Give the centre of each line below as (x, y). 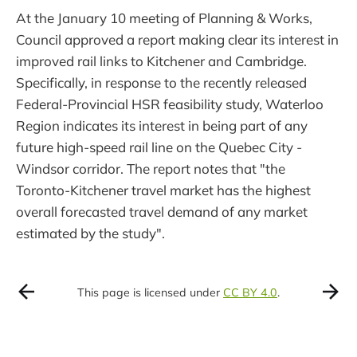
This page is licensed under (150, 293)
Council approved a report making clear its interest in (177, 39)
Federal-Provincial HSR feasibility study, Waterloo (170, 104)
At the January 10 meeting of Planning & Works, (164, 18)
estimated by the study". (90, 233)
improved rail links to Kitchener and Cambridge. (161, 61)
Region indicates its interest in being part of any (162, 125)
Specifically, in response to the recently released (161, 82)
